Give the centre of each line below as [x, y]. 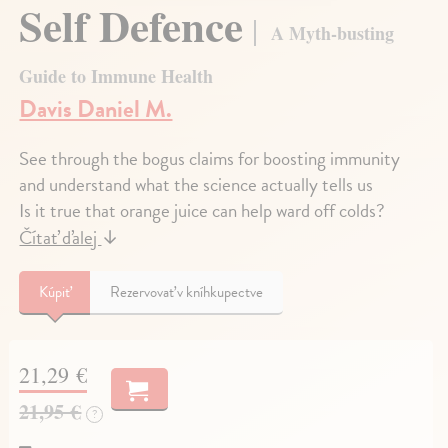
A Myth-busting [333, 32]
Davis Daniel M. [96, 108]
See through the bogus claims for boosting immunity [210, 158]
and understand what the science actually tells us [196, 184]
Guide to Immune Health [116, 75]
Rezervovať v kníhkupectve [187, 291]
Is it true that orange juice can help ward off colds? [202, 210]
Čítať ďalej [60, 237]
